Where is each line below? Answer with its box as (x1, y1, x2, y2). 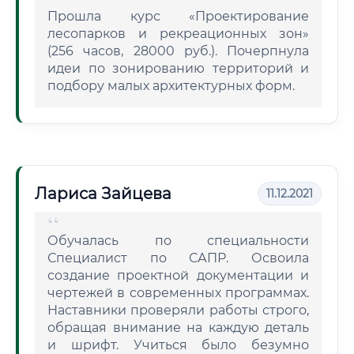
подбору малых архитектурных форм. (47, 78, 295, 93)
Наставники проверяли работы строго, (47, 303, 309, 318)
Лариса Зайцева (35, 184, 171, 203)
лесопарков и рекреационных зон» (47, 26, 309, 41)
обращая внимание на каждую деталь (47, 320, 309, 335)
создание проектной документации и (47, 268, 309, 283)
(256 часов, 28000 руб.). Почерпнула (47, 43, 309, 58)
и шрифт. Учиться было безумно (47, 337, 309, 352)
